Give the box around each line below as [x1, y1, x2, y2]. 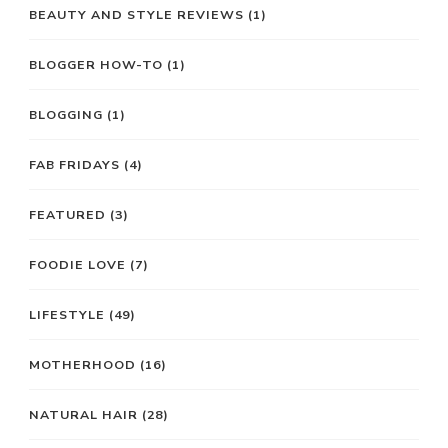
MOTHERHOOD [29, 355, 136, 373]
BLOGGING [29, 105, 103, 123]
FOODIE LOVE [29, 255, 126, 273]
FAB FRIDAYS [29, 155, 120, 173]
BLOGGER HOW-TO [29, 55, 163, 73]
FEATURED [29, 205, 106, 223]
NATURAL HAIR [29, 405, 138, 423]
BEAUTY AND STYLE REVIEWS [29, 5, 244, 23]
